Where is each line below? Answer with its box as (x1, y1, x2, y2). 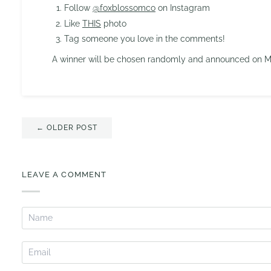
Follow (64, 3, 93, 13)
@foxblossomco (93, 3, 155, 13)
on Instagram (155, 3, 210, 13)
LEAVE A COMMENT (22, 170, 107, 180)
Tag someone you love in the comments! (64, 34, 225, 44)
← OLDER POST (36, 123, 97, 132)
